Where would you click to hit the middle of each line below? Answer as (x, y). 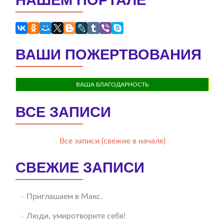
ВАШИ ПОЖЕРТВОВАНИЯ (108, 54)
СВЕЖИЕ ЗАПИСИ (80, 167)
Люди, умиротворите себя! (76, 216)
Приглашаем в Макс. (64, 196)
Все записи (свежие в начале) (112, 141)
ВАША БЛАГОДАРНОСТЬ (112, 84)
